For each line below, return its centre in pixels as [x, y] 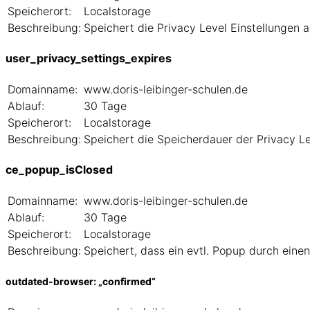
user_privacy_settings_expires [89, 58]
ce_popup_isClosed [59, 170]
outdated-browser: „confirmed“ [81, 282]
